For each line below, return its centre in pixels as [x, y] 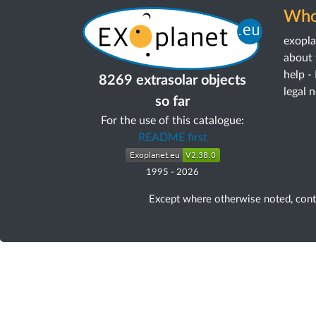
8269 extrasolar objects [172, 80]
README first [172, 137]
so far [172, 101]
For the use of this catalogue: [172, 120]
